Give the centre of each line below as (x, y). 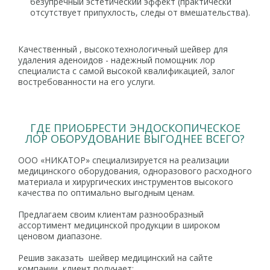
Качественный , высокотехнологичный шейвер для (123, 49)
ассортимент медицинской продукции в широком (119, 225)
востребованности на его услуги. (86, 82)
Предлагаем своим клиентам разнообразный (111, 214)
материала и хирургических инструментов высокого (126, 182)
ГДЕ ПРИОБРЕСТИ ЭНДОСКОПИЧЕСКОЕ (135, 128)
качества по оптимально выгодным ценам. (106, 193)
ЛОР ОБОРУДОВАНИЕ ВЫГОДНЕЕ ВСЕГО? (135, 139)
